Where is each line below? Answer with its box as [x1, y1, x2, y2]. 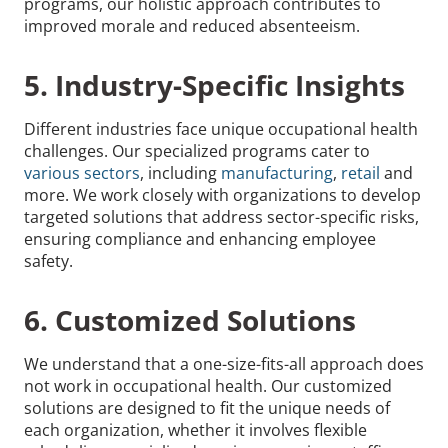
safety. [24, 249, 77, 272]
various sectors [24, 161, 140, 184]
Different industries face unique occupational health [24, 117, 418, 140]
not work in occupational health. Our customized [24, 374, 392, 397]
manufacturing [221, 161, 333, 184]
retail [341, 161, 380, 184]
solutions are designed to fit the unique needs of [24, 396, 390, 419]
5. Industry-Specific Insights [24, 65, 412, 104]
